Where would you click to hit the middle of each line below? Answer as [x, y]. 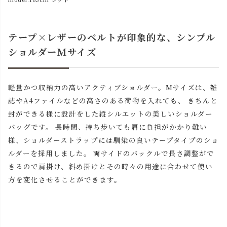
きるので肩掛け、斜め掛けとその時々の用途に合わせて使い [110, 166]
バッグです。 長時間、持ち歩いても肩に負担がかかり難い [108, 127]
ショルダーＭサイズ [52, 52]
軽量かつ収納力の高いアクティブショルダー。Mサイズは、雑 [113, 87]
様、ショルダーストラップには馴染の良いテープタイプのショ [113, 140]
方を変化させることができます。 [65, 180]
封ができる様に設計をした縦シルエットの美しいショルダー [110, 114]
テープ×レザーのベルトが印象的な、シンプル [112, 37]
